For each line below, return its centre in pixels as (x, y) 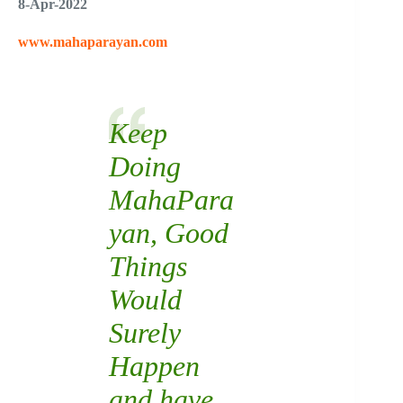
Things (148, 266)
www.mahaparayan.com (93, 41)
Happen (154, 366)
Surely (144, 332)
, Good (189, 233)
